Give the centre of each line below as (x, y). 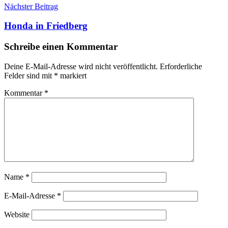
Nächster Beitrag (31, 6)
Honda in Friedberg (46, 26)
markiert (72, 75)
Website (17, 214)
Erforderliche (181, 66)
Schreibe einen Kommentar (61, 46)
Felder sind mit (29, 75)
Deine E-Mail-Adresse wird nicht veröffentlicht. (81, 66)
